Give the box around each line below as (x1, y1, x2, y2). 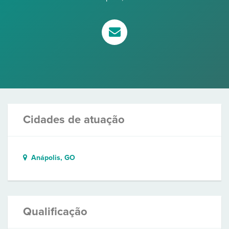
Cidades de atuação (23, 113, 125, 126)
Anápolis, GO (27, 153, 75, 162)
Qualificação (23, 205, 87, 218)
